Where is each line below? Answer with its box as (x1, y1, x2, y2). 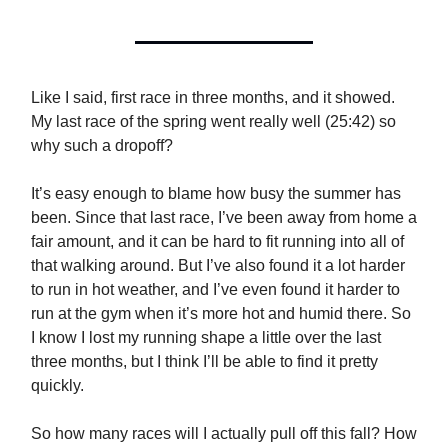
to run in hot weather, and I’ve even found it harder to (31, 281, 400, 299)
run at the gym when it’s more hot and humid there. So (31, 305, 411, 323)
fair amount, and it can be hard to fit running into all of (31, 233, 404, 251)
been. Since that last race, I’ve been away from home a (31, 209, 417, 227)
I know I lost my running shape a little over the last (31, 329, 381, 347)
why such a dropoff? (31, 137, 173, 155)
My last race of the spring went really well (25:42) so (31, 113, 396, 131)
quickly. (31, 377, 84, 395)
